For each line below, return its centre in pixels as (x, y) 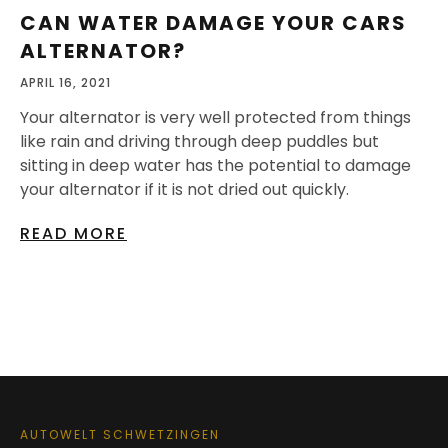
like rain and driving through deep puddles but (199, 141)
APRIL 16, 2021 (65, 82)
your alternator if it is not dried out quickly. (184, 189)
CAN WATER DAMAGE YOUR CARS (213, 22)
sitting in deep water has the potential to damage (215, 165)
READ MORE (73, 233)
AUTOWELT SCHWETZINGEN (120, 434)
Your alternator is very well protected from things (215, 117)
